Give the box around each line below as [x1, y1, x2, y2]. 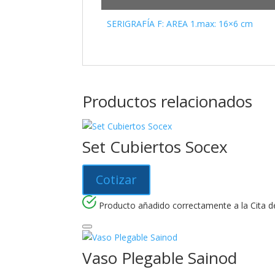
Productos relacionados [82, 90, 253, 112]
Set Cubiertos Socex [82, 135, 228, 158]
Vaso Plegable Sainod [82, 246, 238, 269]
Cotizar [96, 171, 137, 188]
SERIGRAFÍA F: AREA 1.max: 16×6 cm [106, 17, 253, 29]
